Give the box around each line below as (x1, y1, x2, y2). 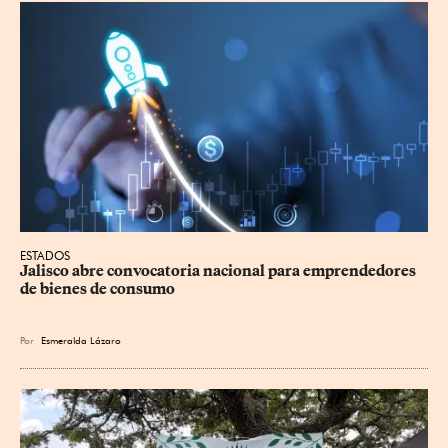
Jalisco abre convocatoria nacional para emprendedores (20, 261, 419, 280)
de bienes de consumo (20, 279, 175, 298)
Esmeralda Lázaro (41, 333, 121, 346)
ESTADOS (20, 247, 70, 263)
